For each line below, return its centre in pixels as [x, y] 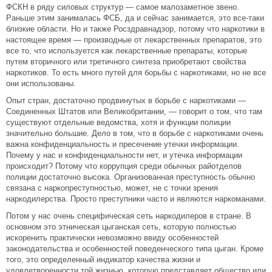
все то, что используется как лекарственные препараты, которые [127, 51]
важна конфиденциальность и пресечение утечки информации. [123, 144]
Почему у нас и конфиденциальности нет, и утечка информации [124, 155]
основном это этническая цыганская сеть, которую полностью [121, 227]
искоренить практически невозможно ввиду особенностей [112, 238]
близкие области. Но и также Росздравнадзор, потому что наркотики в [135, 29]
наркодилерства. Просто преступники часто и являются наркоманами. [136, 199]
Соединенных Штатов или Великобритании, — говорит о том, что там [134, 111]
